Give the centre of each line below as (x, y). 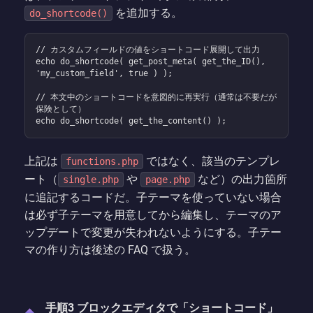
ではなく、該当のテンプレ (212, 161)
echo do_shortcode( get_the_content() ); (131, 121)
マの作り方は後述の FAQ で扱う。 (110, 250)
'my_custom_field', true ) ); (104, 74)
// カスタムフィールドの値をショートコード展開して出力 (148, 50)
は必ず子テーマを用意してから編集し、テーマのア (153, 215)
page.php (168, 180)
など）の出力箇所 (241, 180)
